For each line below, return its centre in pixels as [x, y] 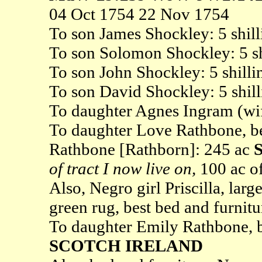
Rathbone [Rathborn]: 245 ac [151, 149]
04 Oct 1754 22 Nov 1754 [139, 14]
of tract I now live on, [124, 168]
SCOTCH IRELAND [126, 245]
